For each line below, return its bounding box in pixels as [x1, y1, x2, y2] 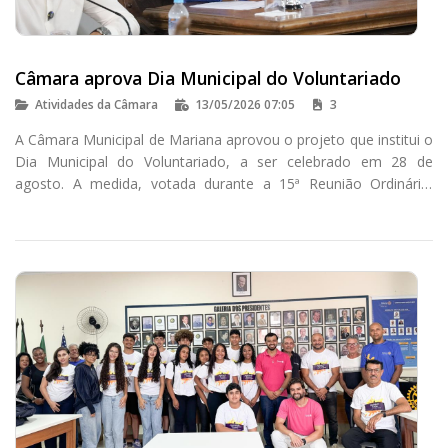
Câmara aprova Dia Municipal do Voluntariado [15, 65, 401, 90]
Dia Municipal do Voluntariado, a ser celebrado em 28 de [15, 151, 433, 171]
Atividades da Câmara [35, 95, 158, 113]
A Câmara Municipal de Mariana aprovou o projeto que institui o [15, 129, 433, 149]
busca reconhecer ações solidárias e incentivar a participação [15, 195, 433, 215]
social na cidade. [15, 217, 121, 237]
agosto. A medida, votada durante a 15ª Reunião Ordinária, [15, 173, 433, 193]
